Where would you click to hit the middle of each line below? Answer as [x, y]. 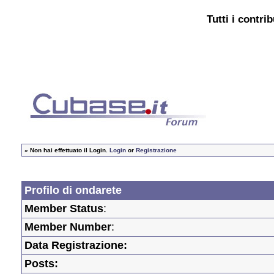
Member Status [64, 209]
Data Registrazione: [76, 246]
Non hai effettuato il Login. [70, 150]
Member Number [68, 227]
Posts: [41, 264]
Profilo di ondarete [73, 191]
